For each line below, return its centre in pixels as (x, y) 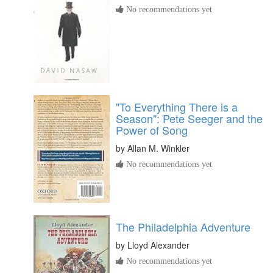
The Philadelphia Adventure (183, 227)
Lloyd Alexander (158, 245)
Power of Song (152, 130)
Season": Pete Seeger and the (189, 119)
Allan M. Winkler (158, 148)
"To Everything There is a (177, 107)
